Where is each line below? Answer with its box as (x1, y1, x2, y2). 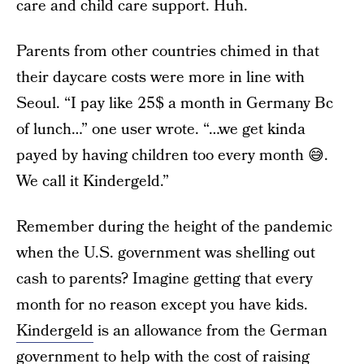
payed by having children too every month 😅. (16, 145, 328, 167)
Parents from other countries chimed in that (16, 41, 319, 63)
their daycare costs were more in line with (16, 67, 305, 89)
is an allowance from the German (93, 320, 327, 342)
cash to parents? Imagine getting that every (16, 268, 313, 290)
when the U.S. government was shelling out (16, 242, 315, 264)
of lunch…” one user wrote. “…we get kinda (16, 119, 305, 141)
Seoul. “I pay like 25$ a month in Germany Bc (16, 93, 333, 115)
